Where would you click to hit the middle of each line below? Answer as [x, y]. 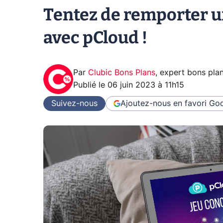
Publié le [90, 85]
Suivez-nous [74, 103]
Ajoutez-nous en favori [164, 103]
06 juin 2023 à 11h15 [146, 85]
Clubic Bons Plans [122, 73]
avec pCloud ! [95, 38]
